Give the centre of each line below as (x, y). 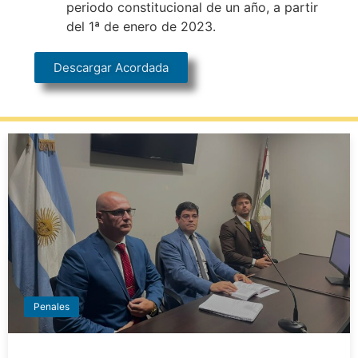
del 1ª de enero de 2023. (141, 27)
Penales (52, 306)
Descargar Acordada (111, 68)
